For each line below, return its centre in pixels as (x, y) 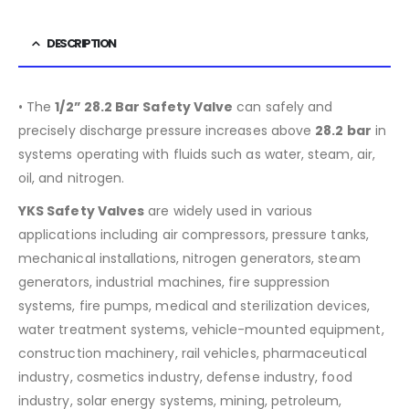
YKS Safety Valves (82, 211)
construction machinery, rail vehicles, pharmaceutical (193, 354)
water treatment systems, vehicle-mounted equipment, (201, 330)
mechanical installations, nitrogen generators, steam (189, 259)
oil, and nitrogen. (72, 178)
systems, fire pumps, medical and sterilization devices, (194, 306)
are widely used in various (229, 211)
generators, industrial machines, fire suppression (174, 283)
